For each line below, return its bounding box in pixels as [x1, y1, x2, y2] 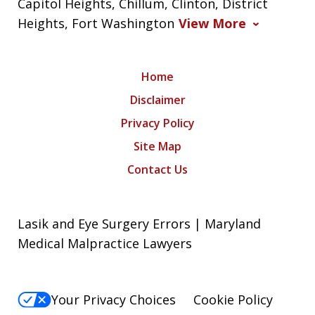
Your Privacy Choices [51, 291, 176, 309]
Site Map [134, 139, 181, 155]
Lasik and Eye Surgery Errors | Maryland [18, 215, 261, 233]
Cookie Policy [193, 291, 273, 309]
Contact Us [127, 162, 188, 178]
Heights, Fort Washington [18, 15, 175, 32]
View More [179, 15, 247, 32]
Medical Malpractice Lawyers [18, 235, 192, 252]
